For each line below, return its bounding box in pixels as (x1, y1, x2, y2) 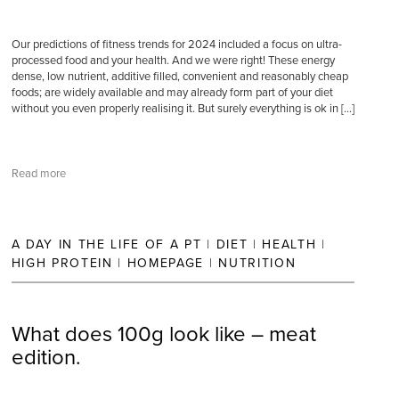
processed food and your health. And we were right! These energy (11, 53, 335, 68)
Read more (11, 167, 66, 181)
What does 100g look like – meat (11, 322, 316, 347)
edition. (11, 345, 81, 370)
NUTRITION (218, 256, 297, 271)
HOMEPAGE (126, 256, 205, 271)
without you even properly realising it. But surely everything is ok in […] (11, 102, 354, 116)
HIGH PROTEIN (11, 256, 113, 271)
